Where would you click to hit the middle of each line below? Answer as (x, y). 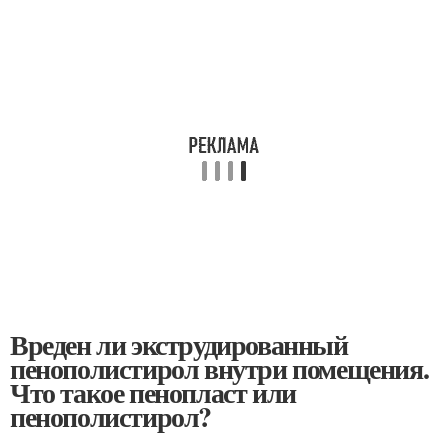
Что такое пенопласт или (153, 392)
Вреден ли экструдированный (179, 344)
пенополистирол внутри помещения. (219, 368)
